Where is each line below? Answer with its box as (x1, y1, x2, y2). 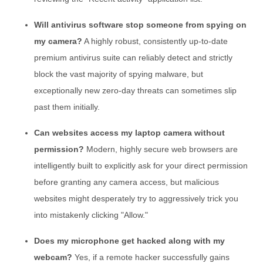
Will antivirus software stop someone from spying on (34, 19, 247, 29)
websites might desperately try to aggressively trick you (34, 193, 238, 203)
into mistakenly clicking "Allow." (34, 210, 148, 220)
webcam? (34, 252, 72, 262)
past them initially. (34, 102, 100, 112)
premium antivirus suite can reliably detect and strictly (34, 52, 232, 62)
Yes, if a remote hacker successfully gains (72, 252, 230, 262)
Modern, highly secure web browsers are (84, 144, 238, 154)
